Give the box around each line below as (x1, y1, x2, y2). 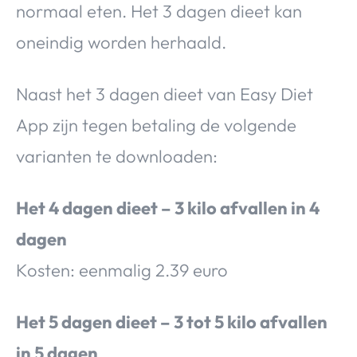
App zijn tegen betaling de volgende (16, 113, 296, 136)
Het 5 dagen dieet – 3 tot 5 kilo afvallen (16, 310, 328, 333)
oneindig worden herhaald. (16, 30, 226, 53)
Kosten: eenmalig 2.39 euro (16, 258, 228, 281)
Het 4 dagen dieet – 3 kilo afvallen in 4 (16, 196, 320, 219)
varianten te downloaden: (16, 144, 218, 167)
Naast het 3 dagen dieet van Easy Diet (16, 82, 313, 105)
